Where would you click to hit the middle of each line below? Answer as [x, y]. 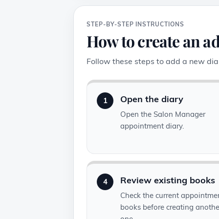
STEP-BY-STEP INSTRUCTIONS [135, 24]
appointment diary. [152, 126]
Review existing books [168, 180]
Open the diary [152, 99]
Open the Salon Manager [163, 114]
